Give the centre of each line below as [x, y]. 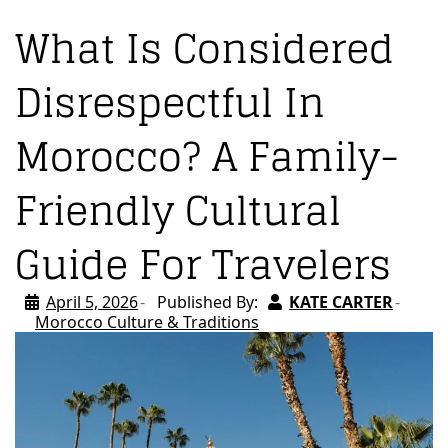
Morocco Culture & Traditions [147, 321]
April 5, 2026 [92, 301]
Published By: [207, 301]
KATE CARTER [341, 301]
